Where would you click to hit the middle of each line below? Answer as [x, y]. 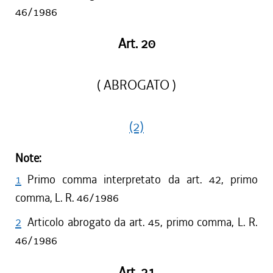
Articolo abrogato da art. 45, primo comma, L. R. [143, 222]
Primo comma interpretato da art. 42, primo [143, 179]
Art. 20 [136, 44]
